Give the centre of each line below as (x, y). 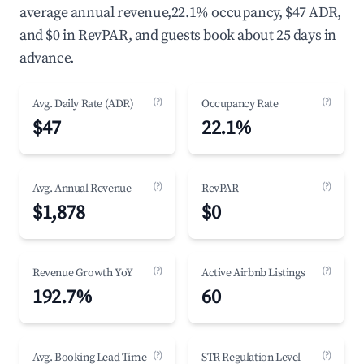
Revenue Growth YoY (83, 273)
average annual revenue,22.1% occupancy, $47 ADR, (180, 13)
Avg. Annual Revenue (82, 188)
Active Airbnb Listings (253, 273)
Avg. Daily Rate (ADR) (83, 104)
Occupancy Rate (240, 104)
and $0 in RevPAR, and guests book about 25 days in (178, 35)
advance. (47, 58)
